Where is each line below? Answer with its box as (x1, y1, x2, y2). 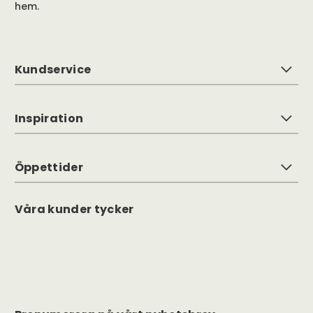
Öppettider (14, 159, 84, 176)
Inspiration (14, 110, 84, 127)
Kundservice (14, 61, 92, 78)
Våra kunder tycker (14, 201, 134, 218)
